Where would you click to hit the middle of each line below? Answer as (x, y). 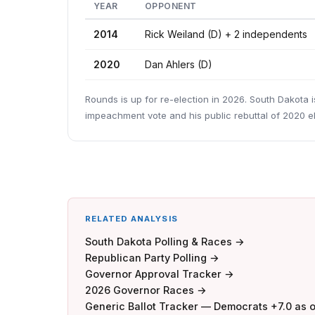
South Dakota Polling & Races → (165, 242)
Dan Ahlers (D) (179, 64)
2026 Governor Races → (146, 290)
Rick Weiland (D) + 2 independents (226, 34)
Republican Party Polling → (152, 258)
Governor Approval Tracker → (160, 274)
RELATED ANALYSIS (131, 219)
